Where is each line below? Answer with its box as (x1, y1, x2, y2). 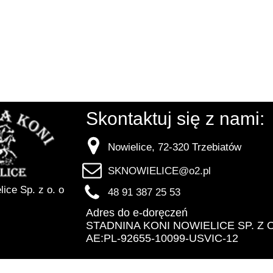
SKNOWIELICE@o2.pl (108, 165, 211, 177)
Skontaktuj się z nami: (86, 108, 264, 129)
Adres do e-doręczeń (86, 207, 188, 219)
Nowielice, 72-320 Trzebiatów (108, 141, 241, 153)
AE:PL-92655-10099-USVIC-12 (86, 232, 238, 244)
